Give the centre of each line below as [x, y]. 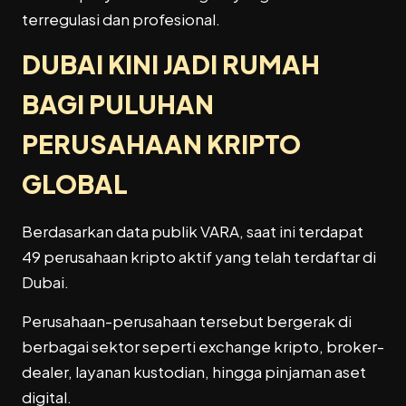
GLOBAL [75, 184]
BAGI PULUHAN [118, 104]
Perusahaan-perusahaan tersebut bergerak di [187, 320]
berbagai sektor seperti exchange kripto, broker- [203, 346]
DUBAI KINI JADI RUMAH [171, 64]
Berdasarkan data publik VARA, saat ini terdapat [193, 232]
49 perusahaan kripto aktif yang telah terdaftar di [199, 257]
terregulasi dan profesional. [121, 19]
